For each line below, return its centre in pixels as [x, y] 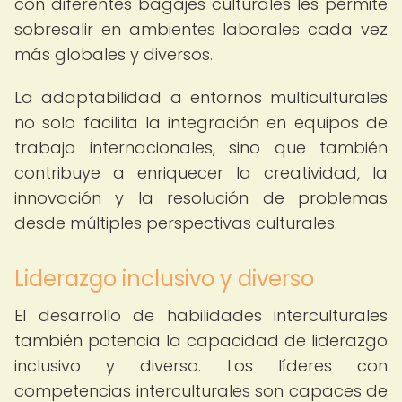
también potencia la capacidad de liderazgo [201, 341]
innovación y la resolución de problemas [201, 198]
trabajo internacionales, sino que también [201, 148]
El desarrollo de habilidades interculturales [201, 315]
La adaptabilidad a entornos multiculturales [201, 97]
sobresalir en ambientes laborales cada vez [201, 29]
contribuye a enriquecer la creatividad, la [201, 173]
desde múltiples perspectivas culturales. [176, 223]
